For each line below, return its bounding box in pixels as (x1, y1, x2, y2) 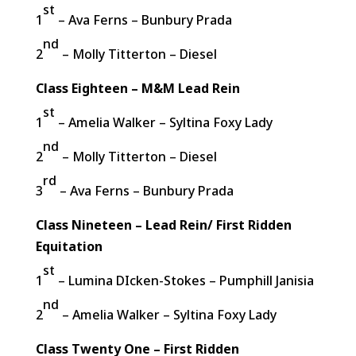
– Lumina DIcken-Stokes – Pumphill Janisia (54, 272, 314, 289)
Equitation (35, 238, 103, 255)
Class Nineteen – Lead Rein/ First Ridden (35, 216, 292, 234)
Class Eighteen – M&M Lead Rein (35, 79, 240, 97)
